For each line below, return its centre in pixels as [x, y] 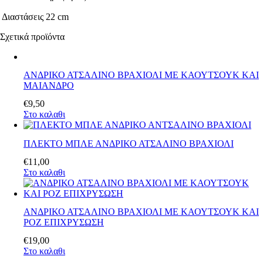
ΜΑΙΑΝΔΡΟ [49, 86]
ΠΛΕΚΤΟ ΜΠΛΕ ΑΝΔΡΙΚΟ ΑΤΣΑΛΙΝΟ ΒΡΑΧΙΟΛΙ [129, 143]
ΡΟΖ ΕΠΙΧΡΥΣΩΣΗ [64, 222]
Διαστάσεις [23, 16]
